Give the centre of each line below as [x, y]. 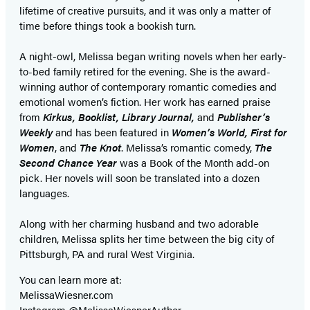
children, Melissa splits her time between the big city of [147, 239]
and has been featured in [113, 132]
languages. [44, 193]
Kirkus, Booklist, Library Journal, [120, 117]
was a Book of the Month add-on [193, 163]
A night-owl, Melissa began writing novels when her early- [153, 56]
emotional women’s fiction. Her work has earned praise [145, 102]
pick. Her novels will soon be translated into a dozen [139, 178]
